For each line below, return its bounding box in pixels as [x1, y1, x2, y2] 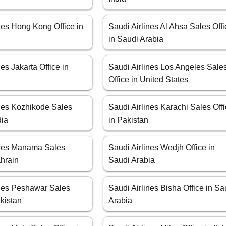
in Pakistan [108, 116, 149, 125]
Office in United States [108, 75, 189, 84]
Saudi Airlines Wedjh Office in [108, 143, 215, 152]
